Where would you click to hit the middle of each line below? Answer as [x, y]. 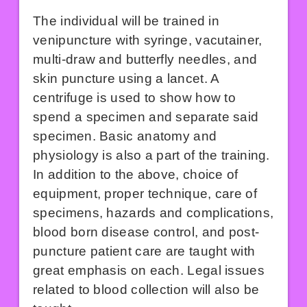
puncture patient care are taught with [144, 251]
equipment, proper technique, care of [145, 193]
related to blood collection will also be [146, 289]
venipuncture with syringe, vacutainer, [148, 40]
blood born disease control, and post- [146, 232]
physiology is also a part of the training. [151, 155]
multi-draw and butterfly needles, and [145, 59]
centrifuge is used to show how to [135, 97]
